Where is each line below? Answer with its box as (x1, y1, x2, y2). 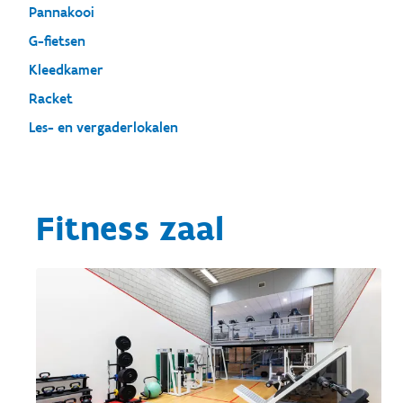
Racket (29, 90, 73, 107)
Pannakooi (29, 4, 94, 21)
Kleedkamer (29, 61, 103, 78)
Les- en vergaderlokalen (29, 119, 178, 136)
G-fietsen (29, 32, 85, 49)
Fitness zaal (36, 208, 224, 249)
